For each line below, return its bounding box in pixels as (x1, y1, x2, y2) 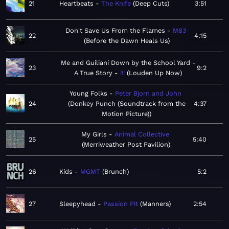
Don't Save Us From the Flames (65, 27, 165, 35)
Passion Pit (103, 200, 138, 208)
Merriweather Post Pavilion (84, 141, 168, 149)
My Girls (81, 130, 107, 139)
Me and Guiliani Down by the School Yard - (60, 59, 196, 67)
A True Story (74, 69, 112, 77)
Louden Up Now (129, 69, 180, 77)
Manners (142, 200, 169, 208)
